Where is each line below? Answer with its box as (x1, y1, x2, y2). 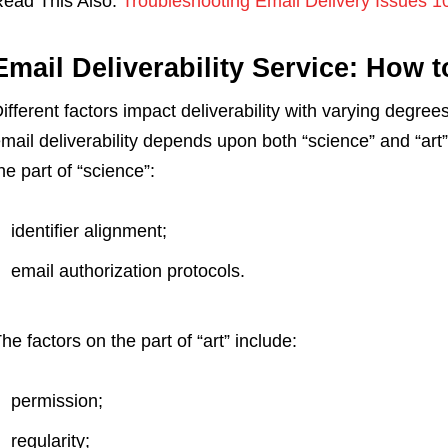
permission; (10, 391, 103, 411)
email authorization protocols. (10, 261, 245, 281)
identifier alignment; (10, 221, 167, 241)
